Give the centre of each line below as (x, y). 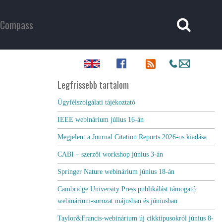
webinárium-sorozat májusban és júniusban (117, 201)
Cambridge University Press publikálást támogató (126, 189)
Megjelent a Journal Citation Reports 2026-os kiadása (132, 137)
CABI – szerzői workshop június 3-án (110, 154)
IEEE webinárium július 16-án (100, 120)
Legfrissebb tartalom (93, 85)
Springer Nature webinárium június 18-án (116, 172)
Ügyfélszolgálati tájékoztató (96, 102)
